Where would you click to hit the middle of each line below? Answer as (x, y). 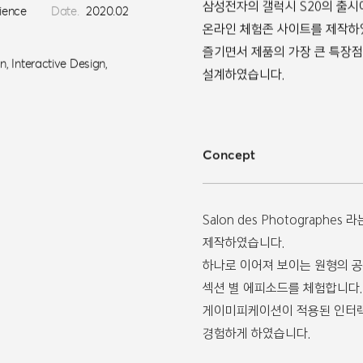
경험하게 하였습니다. (256, 302)
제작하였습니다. (243, 211)
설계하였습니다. (243, 64)
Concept (228, 140)
